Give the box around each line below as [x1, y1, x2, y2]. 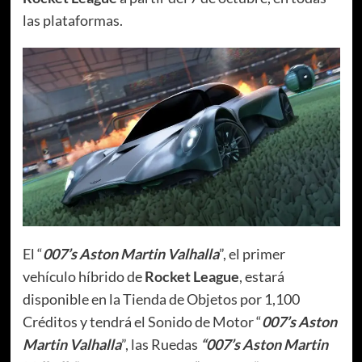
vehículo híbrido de [22, 267, 145, 285]
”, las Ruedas [120, 335, 200, 353]
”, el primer [218, 244, 285, 263]
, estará [238, 267, 284, 285]
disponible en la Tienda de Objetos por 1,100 [22, 289, 300, 308]
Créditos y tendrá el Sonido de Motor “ [22, 312, 262, 330]
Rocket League [144, 267, 239, 285]
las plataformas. [22, 11, 123, 29]
